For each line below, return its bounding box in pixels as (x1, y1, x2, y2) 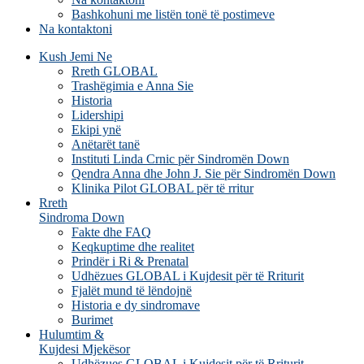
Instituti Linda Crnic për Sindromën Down (71, 152, 289, 166)
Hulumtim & (39, 327, 104, 341)
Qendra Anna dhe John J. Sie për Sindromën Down (71, 167, 336, 180)
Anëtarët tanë (71, 137, 140, 151)
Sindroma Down (39, 210, 124, 224)
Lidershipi (71, 108, 123, 122)
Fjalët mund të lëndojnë (71, 284, 192, 297)
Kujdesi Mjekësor (39, 342, 130, 356)
